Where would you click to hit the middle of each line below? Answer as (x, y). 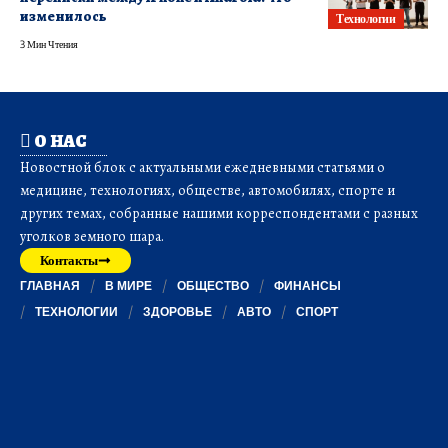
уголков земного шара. (92, 236)
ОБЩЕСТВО (213, 285)
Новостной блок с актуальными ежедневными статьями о (202, 167)
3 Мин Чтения (49, 43)
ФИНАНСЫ (307, 285)
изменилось (63, 15)
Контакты (69, 259)
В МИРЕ (128, 285)
